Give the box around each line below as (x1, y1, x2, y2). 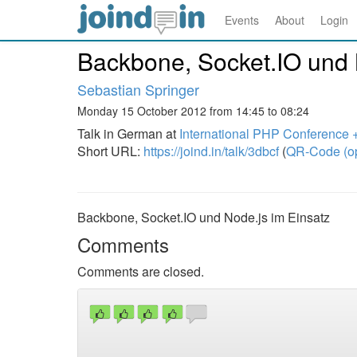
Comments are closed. (77, 262, 204, 280)
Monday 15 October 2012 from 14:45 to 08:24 (77, 103, 309, 119)
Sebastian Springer (77, 79, 199, 100)
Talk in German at (77, 124, 179, 143)
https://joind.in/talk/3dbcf (143, 142, 279, 160)
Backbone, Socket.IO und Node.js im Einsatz (77, 208, 330, 226)
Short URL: (77, 142, 143, 160)
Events (225, 12, 259, 28)
